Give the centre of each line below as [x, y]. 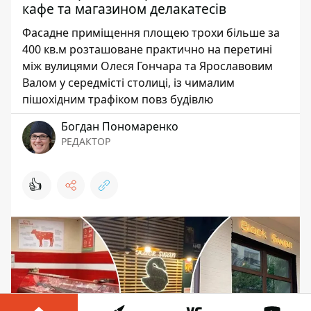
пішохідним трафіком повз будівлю [118, 99]
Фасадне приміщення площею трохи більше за [151, 33]
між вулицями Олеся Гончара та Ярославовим [148, 66]
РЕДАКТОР [86, 141]
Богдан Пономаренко [120, 126]
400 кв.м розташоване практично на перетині [147, 49]
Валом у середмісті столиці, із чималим [128, 83]
